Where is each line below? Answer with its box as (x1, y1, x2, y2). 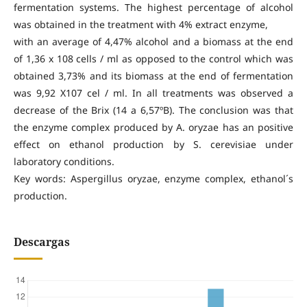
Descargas (13, 234, 70, 250)
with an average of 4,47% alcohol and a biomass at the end (13, 35, 294, 49)
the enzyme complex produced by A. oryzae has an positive (13, 121, 294, 134)
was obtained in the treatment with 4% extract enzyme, (13, 18, 268, 32)
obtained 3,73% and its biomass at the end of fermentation (13, 69, 294, 83)
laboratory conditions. (13, 155, 114, 169)
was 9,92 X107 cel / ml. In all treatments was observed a (13, 86, 294, 100)
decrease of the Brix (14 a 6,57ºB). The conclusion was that (13, 103, 294, 117)
